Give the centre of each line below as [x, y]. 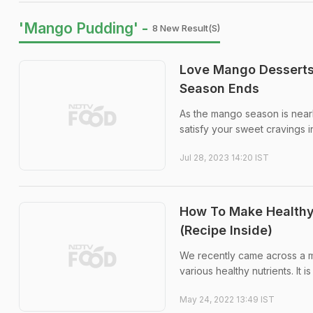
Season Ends [219, 88]
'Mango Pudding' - [83, 28]
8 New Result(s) [186, 28]
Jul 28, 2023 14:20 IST [224, 158]
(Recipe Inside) [226, 230]
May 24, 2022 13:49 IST [227, 299]
